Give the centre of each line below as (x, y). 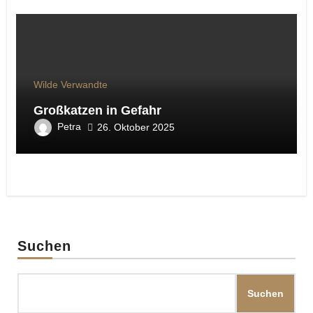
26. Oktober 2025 (136, 127)
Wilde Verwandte (70, 85)
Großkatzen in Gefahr (97, 111)
